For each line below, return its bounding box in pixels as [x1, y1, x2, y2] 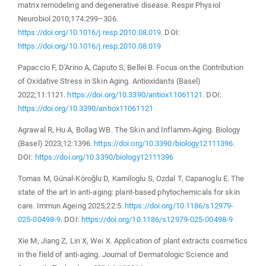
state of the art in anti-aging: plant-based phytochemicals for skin [18, 187, 240, 197]
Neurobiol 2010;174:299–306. [18, 14, 118, 23]
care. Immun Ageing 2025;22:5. [18, 201, 125, 210]
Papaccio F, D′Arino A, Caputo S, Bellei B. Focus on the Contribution [18, 62, 243, 72]
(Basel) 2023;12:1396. [18, 138, 94, 148]
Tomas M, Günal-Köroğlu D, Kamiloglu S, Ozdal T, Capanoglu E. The [18, 173, 245, 183]
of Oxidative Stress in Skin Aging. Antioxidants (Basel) [18, 76, 201, 85]
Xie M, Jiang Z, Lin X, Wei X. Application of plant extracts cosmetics [18, 236, 248, 245]
